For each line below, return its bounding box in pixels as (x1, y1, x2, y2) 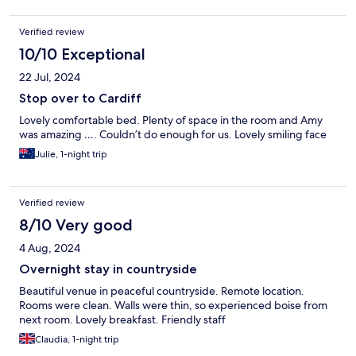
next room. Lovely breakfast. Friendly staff (19, 312, 226, 327)
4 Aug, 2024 (19, 241, 80, 256)
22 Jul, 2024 (19, 70, 80, 85)
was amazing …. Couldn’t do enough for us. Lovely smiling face (19, 127, 327, 142)
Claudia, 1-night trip (35, 333, 119, 346)
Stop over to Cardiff (19, 91, 141, 106)
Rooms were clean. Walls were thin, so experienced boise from (19, 298, 327, 313)
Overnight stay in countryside (19, 261, 197, 277)
